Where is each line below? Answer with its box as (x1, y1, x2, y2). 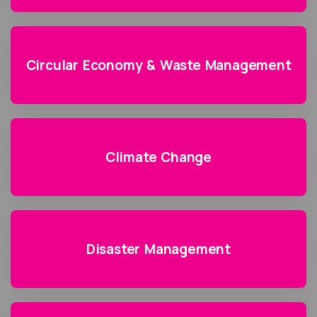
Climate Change (105, 147, 212, 166)
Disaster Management (86, 239, 231, 258)
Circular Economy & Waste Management (25, 55, 292, 74)
